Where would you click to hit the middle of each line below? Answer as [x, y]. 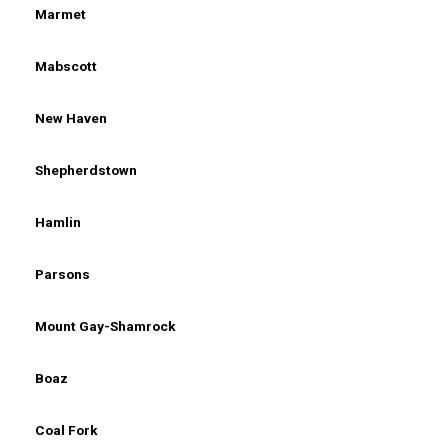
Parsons [62, 273]
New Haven [71, 117]
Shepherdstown [86, 169]
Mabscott [66, 65]
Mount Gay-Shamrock [105, 325]
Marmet [60, 13]
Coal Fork [66, 429]
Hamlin [58, 221]
